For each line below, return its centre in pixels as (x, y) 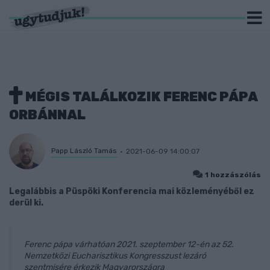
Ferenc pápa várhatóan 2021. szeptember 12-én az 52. (129, 244)
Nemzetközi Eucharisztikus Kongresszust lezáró (115, 256)
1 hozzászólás (233, 175)
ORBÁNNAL (47, 115)
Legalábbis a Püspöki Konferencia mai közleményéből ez (132, 191)
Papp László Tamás (84, 150)
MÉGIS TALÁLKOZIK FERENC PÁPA (140, 97)
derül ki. (26, 203)
